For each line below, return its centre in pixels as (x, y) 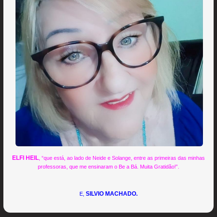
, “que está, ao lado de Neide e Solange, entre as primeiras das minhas (122, 158)
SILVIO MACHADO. (112, 194)
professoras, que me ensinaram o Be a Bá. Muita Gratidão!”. (108, 167)
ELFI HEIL (25, 158)
